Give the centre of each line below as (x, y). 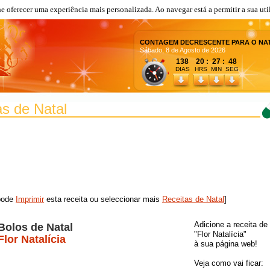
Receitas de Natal (193, 199)
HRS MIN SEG (218, 69)
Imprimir (30, 199)
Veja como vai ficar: (229, 263)
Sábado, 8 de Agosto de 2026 (183, 50)
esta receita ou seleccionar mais (103, 199)
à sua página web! (226, 244)
